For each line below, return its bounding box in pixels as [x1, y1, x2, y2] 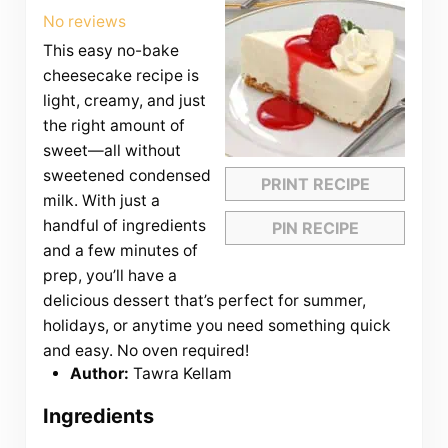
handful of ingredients [42, 216, 206, 236]
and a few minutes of [42, 241, 198, 261]
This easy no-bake [42, 41, 179, 61]
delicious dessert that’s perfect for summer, [42, 291, 366, 311]
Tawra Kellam [133, 364, 233, 384]
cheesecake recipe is [42, 66, 199, 86]
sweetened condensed [42, 166, 211, 186]
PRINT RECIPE [260, 174, 370, 195]
